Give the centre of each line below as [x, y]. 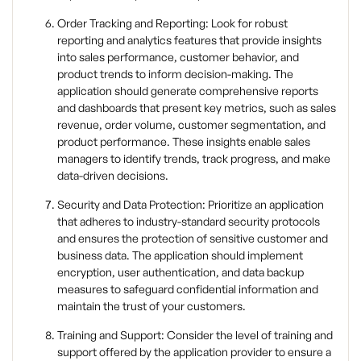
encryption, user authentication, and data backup [180, 272]
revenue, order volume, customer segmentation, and [191, 124]
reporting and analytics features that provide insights [189, 39]
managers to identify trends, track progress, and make [194, 158]
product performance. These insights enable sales [184, 141]
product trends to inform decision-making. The [175, 73]
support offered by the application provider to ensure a [194, 351]
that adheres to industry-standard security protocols [189, 221]
